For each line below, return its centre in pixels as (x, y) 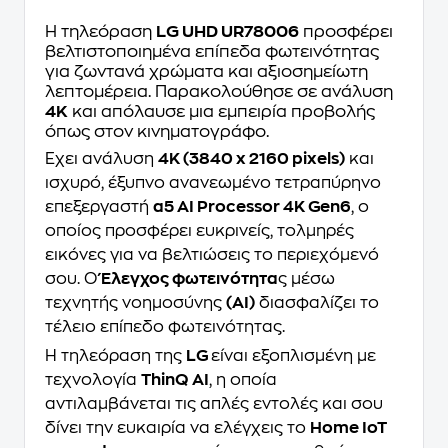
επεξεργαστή (99, 207)
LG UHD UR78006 (227, 31)
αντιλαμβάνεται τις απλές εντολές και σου (214, 404)
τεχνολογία (93, 380)
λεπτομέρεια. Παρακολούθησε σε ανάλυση (219, 91)
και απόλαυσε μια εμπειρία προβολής (221, 111)
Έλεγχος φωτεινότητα (189, 279)
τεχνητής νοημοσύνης (135, 303)
